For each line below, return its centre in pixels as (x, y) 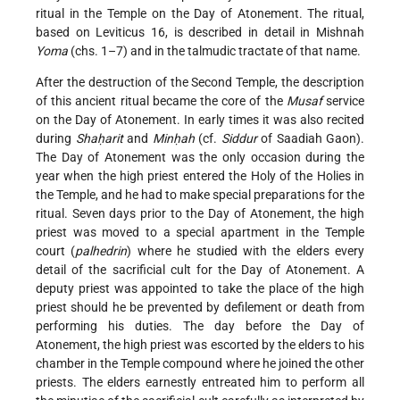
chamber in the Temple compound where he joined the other (200, 364)
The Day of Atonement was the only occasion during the (200, 158)
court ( (56, 251)
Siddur (239, 139)
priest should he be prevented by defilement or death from (200, 308)
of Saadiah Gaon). (310, 139)
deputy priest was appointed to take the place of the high (200, 289)
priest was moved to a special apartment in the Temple (200, 233)
